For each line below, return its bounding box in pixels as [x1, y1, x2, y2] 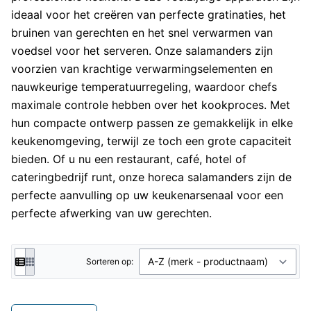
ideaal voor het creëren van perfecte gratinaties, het [11, 8, 286, 22]
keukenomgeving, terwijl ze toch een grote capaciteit [11, 134, 292, 148]
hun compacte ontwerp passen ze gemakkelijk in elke [11, 116, 293, 130]
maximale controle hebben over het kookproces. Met [11, 98, 290, 112]
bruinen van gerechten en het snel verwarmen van [11, 26, 273, 40]
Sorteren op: [86, 256, 133, 267]
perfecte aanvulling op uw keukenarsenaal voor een [11, 188, 283, 202]
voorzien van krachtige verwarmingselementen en [11, 62, 273, 76]
